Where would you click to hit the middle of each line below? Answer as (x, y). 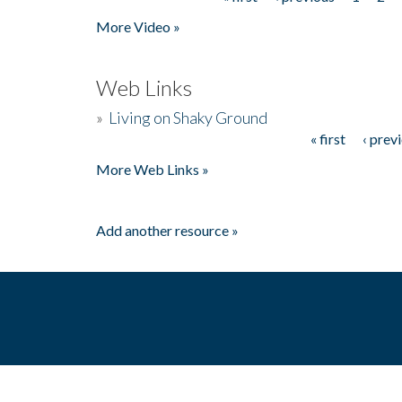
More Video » (138, 26)
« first (328, 138)
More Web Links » (153, 169)
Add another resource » (167, 230)
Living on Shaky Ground (188, 117)
